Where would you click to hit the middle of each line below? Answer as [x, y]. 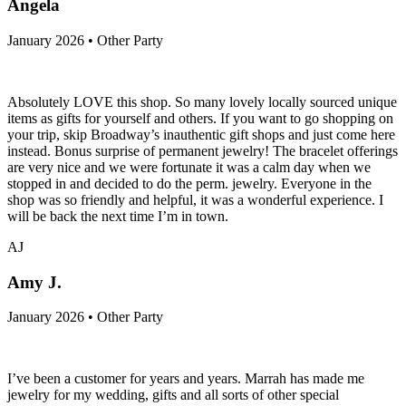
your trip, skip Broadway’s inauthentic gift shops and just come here [201, 135]
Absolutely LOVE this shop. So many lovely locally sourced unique [202, 102]
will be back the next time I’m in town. [118, 217]
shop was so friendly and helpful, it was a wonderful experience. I [195, 200]
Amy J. [34, 282]
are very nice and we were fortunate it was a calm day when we [189, 168]
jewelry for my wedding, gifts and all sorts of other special [173, 395]
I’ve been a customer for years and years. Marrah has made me [186, 379]
